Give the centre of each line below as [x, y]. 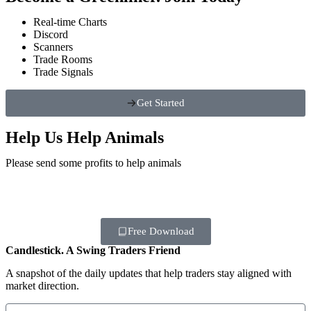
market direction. [42, 285]
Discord [51, 34]
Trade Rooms [63, 59]
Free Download [161, 231]
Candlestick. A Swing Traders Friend [93, 250]
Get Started [161, 102]
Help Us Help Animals [85, 137]
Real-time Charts [70, 22]
